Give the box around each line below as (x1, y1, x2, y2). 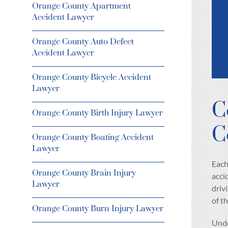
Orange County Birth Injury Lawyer (32, 108, 163, 118)
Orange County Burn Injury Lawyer (32, 204, 163, 214)
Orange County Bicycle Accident (32, 72, 151, 82)
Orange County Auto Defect (32, 37, 134, 47)
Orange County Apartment (32, 1, 131, 11)
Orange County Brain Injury (32, 168, 136, 178)
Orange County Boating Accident (32, 132, 154, 142)
